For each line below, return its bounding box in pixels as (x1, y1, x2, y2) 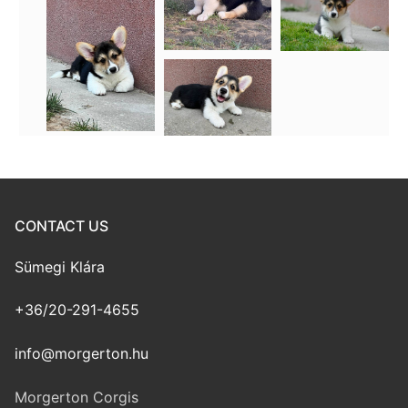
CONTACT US (15, 216, 108, 235)
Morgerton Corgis (15, 387, 138, 406)
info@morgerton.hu (15, 343, 148, 362)
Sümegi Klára (15, 257, 105, 276)
